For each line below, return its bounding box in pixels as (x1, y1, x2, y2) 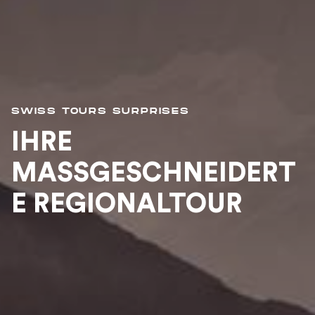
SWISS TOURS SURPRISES (11, 104, 190, 117)
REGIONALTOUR (11, 190, 226, 217)
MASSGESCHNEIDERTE (11, 159, 296, 186)
